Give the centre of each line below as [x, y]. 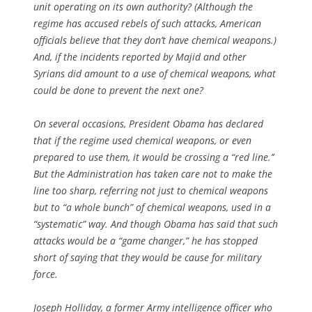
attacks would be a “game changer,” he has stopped [146, 240]
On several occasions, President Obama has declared [148, 123]
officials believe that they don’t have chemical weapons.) [155, 40]
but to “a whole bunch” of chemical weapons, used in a [152, 207]
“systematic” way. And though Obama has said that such [156, 224]
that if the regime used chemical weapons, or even [142, 140]
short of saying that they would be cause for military [147, 257]
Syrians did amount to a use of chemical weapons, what [155, 73]
